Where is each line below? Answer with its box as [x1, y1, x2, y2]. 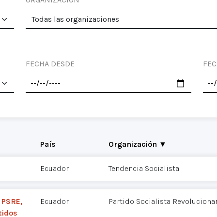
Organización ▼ [108, 139, 167, 149]
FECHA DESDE [26, 59, 75, 68]
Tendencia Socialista [108, 164, 179, 173]
